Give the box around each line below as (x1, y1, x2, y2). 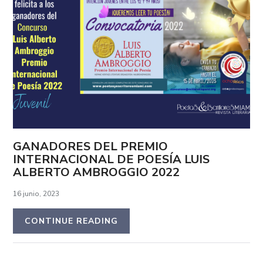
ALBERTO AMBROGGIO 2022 (13, 164, 180, 180)
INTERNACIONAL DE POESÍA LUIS (13, 151, 210, 167)
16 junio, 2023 (13, 188, 60, 198)
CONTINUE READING (25, 215, 119, 227)
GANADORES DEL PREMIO (13, 138, 168, 154)
